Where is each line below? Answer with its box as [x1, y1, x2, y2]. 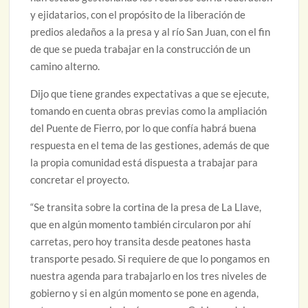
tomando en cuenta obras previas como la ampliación [30, 104, 267, 118]
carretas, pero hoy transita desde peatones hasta [30, 235, 252, 248]
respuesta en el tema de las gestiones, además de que [30, 139, 270, 152]
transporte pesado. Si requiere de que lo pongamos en [30, 252, 270, 265]
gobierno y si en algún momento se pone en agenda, [30, 287, 259, 300]
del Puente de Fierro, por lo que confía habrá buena [30, 122, 257, 135]
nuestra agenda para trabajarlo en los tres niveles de [30, 269, 267, 283]
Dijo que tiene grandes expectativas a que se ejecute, [30, 87, 269, 100]
